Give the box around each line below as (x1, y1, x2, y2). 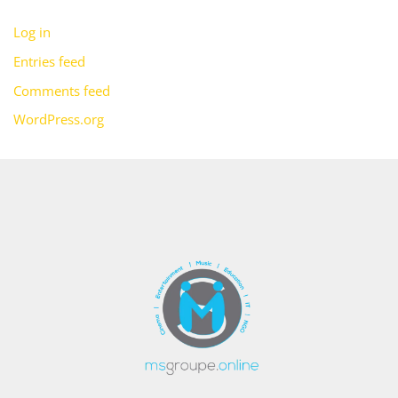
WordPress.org (12, 110, 104, 129)
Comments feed (12, 81, 110, 99)
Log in (12, 23, 51, 42)
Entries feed (12, 52, 85, 71)
